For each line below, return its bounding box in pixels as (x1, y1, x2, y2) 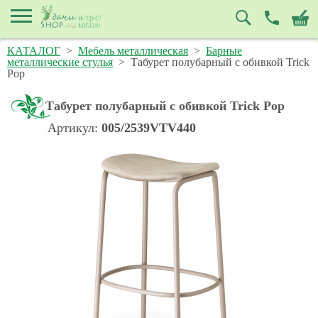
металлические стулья (7, 56, 113, 68)
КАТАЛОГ (7, 45, 60, 57)
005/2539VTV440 (102, 121, 196, 135)
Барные (206, 45, 242, 57)
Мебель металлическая (78, 45, 188, 57)
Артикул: (48, 121, 98, 135)
